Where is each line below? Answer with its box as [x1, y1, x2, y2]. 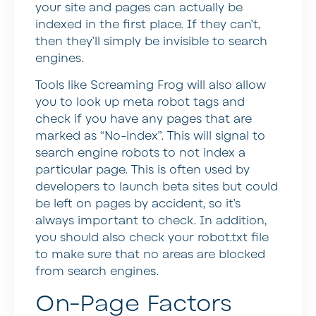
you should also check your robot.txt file [35, 230, 269, 246]
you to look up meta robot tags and [35, 95, 245, 111]
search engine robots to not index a [35, 145, 245, 162]
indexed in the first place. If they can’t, [35, 17, 260, 33]
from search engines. [35, 264, 159, 280]
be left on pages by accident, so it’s [35, 196, 241, 212]
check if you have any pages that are [35, 111, 252, 128]
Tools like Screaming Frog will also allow [35, 78, 266, 94]
